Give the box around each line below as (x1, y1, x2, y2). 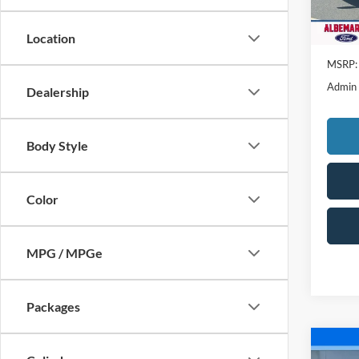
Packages (26, 299, 80, 315)
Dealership (26, 84, 89, 100)
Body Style (26, 138, 88, 154)
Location (26, 30, 75, 46)
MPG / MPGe (26, 245, 103, 261)
